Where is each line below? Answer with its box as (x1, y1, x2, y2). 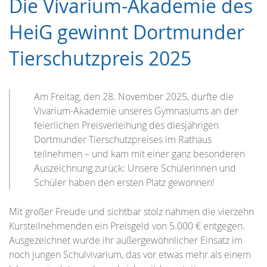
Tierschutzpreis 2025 (9, 45, 191, 71)
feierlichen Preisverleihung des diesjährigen (34, 118, 219, 132)
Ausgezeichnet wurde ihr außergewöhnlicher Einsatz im (9, 234, 243, 247)
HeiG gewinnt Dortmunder (9, 18, 244, 45)
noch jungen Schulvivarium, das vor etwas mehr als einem (9, 248, 251, 262)
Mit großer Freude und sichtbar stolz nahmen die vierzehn (9, 205, 254, 219)
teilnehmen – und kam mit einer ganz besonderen (34, 147, 245, 160)
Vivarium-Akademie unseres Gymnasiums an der (34, 104, 238, 117)
